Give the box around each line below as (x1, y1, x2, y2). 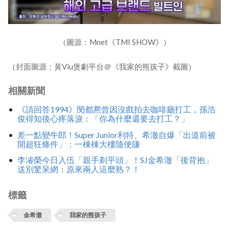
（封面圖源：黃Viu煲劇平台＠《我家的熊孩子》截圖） (8, 61, 196, 71)
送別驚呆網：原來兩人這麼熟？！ (17, 164, 140, 174)
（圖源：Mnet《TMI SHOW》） (58, 37, 171, 47)
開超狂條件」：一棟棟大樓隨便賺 (17, 139, 140, 149)
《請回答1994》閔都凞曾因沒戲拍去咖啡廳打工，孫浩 (17, 104, 216, 114)
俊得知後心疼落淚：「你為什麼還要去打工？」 (17, 113, 189, 124)
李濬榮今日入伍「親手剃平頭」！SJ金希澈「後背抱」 (17, 155, 213, 165)
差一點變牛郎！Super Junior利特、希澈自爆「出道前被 (17, 129, 216, 140)
